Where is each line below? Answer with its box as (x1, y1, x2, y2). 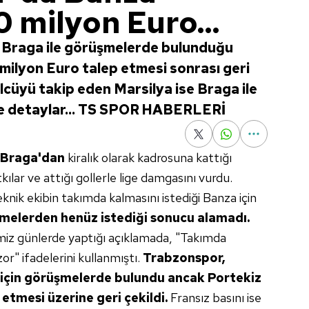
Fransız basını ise (170, 290, 261, 306)
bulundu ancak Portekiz (114, 270, 261, 286)
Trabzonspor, (143, 250, 226, 266)
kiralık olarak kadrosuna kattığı (65, 150, 232, 166)
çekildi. (124, 290, 170, 306)
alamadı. (197, 210, 250, 226)
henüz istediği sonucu (61, 210, 195, 226)
